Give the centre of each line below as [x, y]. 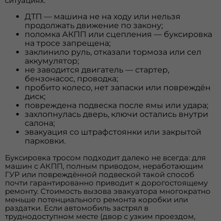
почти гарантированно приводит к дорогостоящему [107, 183]
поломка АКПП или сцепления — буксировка [119, 34]
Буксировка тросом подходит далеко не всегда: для [106, 157]
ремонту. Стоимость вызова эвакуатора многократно [108, 191]
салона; [40, 123]
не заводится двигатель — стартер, [97, 70]
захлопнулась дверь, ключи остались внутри [117, 114]
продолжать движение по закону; [94, 25]
